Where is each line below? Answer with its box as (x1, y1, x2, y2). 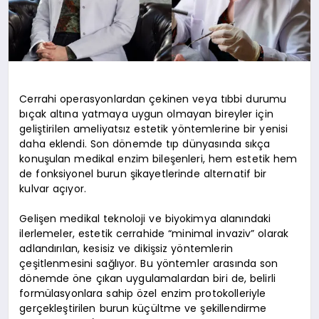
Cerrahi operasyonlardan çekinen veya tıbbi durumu (19, 91, 287, 106)
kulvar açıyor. (19, 181, 87, 196)
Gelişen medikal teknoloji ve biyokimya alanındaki (19, 211, 271, 226)
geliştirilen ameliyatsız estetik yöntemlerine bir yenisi (19, 121, 288, 136)
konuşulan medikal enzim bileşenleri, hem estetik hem (19, 151, 298, 166)
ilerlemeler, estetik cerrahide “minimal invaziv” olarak (19, 226, 289, 241)
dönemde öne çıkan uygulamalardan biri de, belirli (19, 271, 276, 286)
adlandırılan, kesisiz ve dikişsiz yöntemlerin (19, 241, 233, 256)
